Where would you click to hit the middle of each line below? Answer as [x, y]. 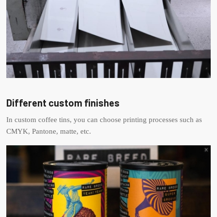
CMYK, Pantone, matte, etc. [49, 132]
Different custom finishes [63, 102]
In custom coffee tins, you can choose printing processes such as [104, 120]
